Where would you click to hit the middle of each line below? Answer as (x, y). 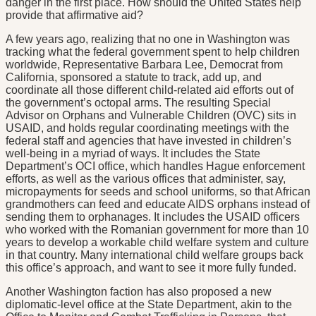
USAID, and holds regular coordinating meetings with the (147, 128)
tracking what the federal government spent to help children (153, 52)
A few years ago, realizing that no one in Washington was (148, 39)
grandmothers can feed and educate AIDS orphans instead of (158, 205)
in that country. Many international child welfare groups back (154, 255)
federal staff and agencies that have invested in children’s (148, 141)
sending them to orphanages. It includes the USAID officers (153, 217)
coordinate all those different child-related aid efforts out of (150, 90)
